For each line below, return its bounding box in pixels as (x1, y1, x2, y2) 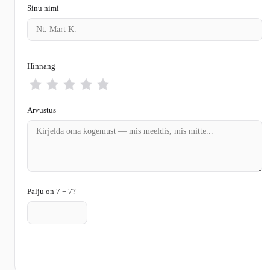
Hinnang (27, 61, 55, 71)
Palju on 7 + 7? (27, 186, 76, 196)
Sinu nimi (27, 3, 59, 13)
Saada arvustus (46, 245, 102, 255)
